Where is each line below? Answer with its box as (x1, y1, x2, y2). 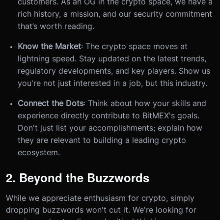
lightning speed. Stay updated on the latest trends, (18, 53, 206, 63)
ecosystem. (18, 147, 60, 157)
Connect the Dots (18, 98, 83, 108)
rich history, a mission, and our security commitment (18, 8, 212, 19)
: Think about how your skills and (83, 98, 206, 108)
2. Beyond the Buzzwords (6, 168, 149, 186)
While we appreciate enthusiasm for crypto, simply (6, 192, 194, 203)
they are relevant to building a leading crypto (18, 135, 186, 145)
